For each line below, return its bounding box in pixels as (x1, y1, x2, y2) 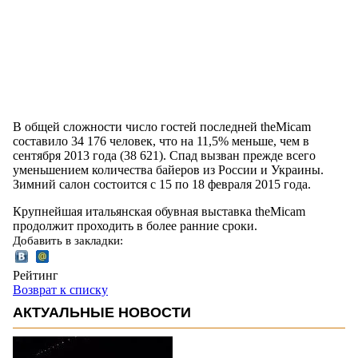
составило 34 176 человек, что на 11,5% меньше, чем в (13, 133, 309, 148)
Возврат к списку (13, 282, 108, 296)
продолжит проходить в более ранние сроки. (13, 218, 257, 233)
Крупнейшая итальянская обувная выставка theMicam (13, 204, 305, 218)
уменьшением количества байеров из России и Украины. (13, 162, 324, 177)
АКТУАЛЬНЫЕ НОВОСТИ (13, 304, 191, 320)
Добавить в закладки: (13, 233, 123, 247)
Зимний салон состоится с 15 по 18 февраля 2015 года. (13, 177, 311, 191)
